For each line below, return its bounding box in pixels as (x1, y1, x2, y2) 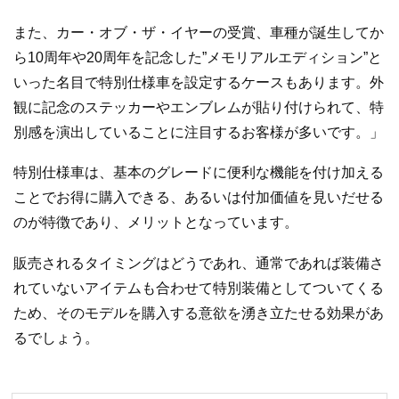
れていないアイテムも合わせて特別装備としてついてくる (13, 280, 384, 296)
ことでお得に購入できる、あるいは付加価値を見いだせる (13, 190, 384, 206)
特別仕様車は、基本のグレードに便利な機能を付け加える (13, 165, 384, 181)
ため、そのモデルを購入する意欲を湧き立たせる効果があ (13, 305, 384, 321)
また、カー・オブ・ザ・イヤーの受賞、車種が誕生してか (13, 24, 384, 40)
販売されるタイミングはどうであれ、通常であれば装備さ (13, 255, 384, 271)
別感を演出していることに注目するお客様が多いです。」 (13, 124, 384, 140)
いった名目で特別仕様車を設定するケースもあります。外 (13, 74, 384, 90)
